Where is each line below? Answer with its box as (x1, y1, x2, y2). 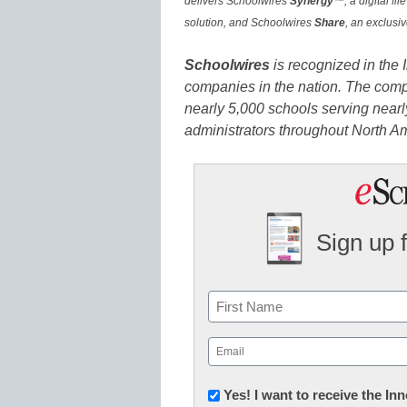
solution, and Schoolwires (184, 15, 314, 29)
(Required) (210, 362, 264, 376)
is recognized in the (270, 57, 402, 74)
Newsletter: (207, 385, 284, 402)
